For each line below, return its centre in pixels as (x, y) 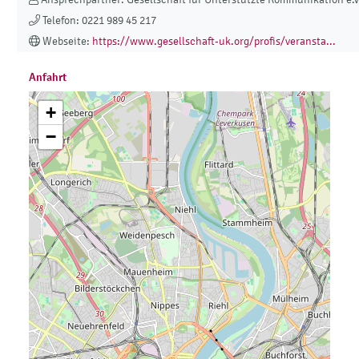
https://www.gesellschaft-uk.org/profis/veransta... (214, 42)
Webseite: (66, 42)
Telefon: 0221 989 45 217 (98, 21)
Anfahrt (48, 77)
